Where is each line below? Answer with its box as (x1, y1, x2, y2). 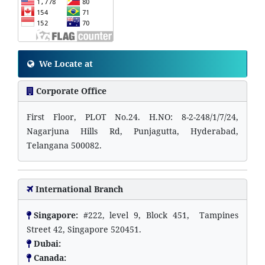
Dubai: (34, 237, 63, 249)
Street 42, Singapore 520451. (27, 223, 141, 235)
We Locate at (37, 57, 93, 69)
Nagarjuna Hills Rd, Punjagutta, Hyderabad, (27, 125, 238, 137)
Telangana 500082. (27, 139, 102, 151)
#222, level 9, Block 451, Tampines (83, 209, 239, 221)
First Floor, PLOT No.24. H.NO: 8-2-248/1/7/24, (27, 111, 238, 122)
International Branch (35, 183, 123, 195)
